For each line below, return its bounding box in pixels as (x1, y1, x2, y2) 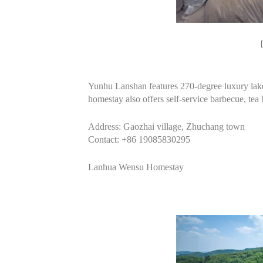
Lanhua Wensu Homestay (88, 162, 184, 172)
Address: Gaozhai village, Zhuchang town (88, 122, 245, 131)
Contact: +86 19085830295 (88, 134, 190, 144)
